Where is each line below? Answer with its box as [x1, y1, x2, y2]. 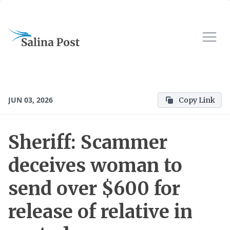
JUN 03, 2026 [8, 95, 53, 105]
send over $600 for [8, 177, 180, 200]
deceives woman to [8, 154, 182, 177]
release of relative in [8, 200, 193, 223]
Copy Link [179, 95, 215, 105]
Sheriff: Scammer [8, 131, 167, 154]
